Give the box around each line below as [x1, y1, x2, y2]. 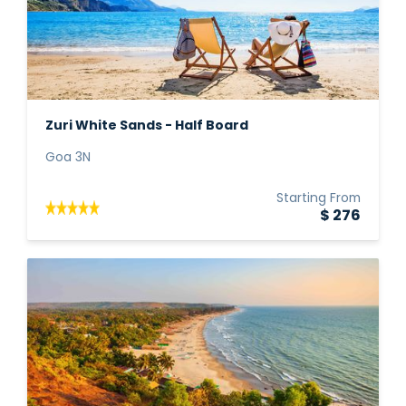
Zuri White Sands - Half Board [45, 120, 248, 133]
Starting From [276, 193, 361, 205]
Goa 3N [45, 152, 91, 164]
